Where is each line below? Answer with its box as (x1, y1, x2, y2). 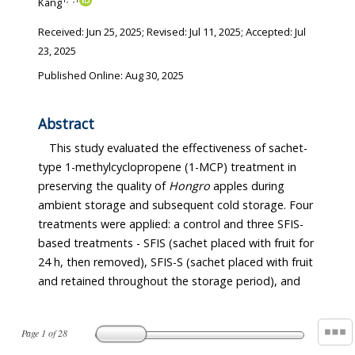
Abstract (38, 114, 94, 133)
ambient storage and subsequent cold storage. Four (38, 197, 313, 213)
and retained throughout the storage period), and (38, 273, 108, 289)
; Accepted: (241, 25, 295, 40)
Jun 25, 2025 (86, 25, 142, 40)
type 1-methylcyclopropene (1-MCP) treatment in (38, 159, 185, 175)
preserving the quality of (38, 178, 169, 194)
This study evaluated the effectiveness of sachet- (49, 140, 308, 156)
